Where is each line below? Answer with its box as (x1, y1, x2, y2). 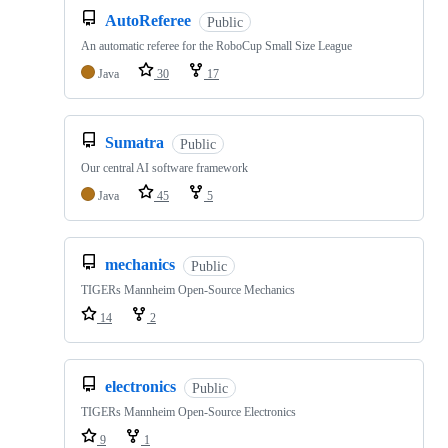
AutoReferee (105, 12, 191, 30)
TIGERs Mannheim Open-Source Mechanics (81, 283, 295, 298)
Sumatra (105, 134, 164, 152)
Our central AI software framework (81, 161, 248, 176)
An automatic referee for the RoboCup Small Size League (81, 39, 352, 54)
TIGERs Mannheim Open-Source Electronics (81, 405, 296, 420)
